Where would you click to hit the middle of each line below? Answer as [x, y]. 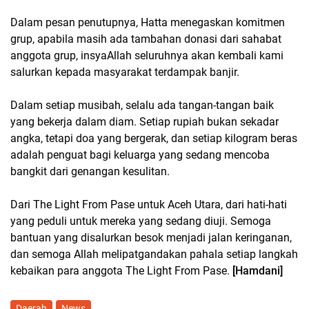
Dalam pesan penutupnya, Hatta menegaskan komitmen [148, 22]
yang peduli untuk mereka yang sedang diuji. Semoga [141, 221]
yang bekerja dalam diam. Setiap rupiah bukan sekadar [144, 122]
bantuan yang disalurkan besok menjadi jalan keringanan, [151, 238]
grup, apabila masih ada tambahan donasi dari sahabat [146, 39]
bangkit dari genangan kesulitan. [90, 171]
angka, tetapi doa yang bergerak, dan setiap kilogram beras [154, 138]
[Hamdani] [258, 271]
